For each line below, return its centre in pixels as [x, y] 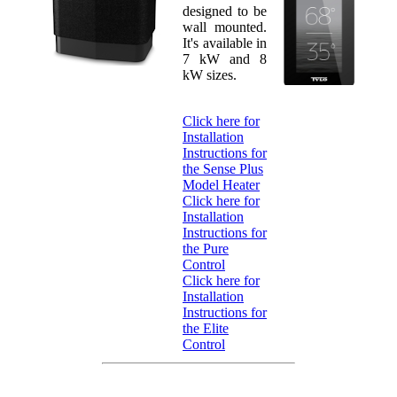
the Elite [206, 328]
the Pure [206, 248]
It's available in [225, 43]
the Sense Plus [223, 168]
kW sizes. [210, 74]
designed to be [225, 11]
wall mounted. [225, 27]
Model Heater [221, 184]
